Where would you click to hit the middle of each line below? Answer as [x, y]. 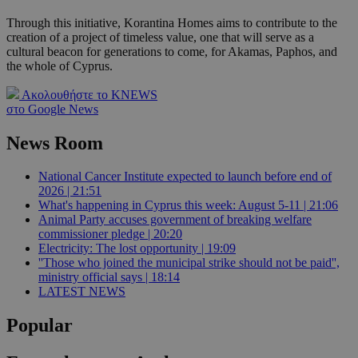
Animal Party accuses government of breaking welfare [175, 220]
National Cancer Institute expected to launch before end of [185, 177]
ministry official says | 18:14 [109, 277]
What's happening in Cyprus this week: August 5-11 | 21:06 [188, 205]
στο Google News [52, 109]
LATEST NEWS [82, 292]
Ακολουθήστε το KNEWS [89, 94]
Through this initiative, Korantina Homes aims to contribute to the [172, 22]
